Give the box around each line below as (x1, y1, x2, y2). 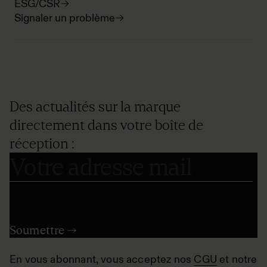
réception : (10, 135, 74, 152)
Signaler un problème (14, 11, 115, 24)
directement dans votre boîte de (10, 116, 203, 133)
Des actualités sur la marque (10, 98, 181, 115)
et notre (217, 253, 257, 266)
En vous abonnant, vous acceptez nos (10, 253, 194, 266)
